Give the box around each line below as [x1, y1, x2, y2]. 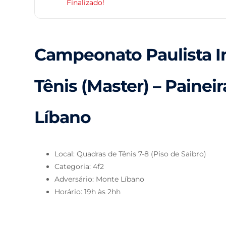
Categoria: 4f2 [54, 162, 104, 172]
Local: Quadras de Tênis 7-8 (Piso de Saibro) [54, 149, 207, 159]
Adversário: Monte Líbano [54, 175, 145, 184]
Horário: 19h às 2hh [54, 187, 121, 197]
